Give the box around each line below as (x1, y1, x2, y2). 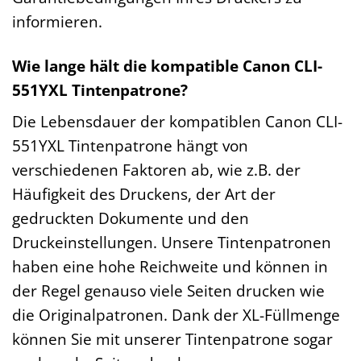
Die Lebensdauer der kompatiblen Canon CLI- (12, 110, 342, 133)
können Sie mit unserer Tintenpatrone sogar (12, 328, 333, 351)
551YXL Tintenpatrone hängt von (12, 135, 248, 157)
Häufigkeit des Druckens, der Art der (12, 183, 276, 205)
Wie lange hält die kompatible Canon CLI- (12, 54, 322, 77)
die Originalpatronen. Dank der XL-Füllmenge (12, 304, 340, 326)
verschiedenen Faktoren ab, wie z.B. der (12, 159, 301, 181)
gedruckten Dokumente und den (12, 207, 249, 230)
